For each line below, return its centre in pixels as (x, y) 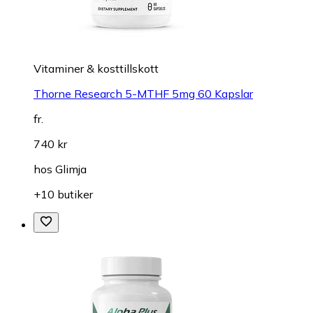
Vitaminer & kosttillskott (96, 68)
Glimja (71, 169)
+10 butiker (63, 194)
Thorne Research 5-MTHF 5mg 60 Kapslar (143, 93)
